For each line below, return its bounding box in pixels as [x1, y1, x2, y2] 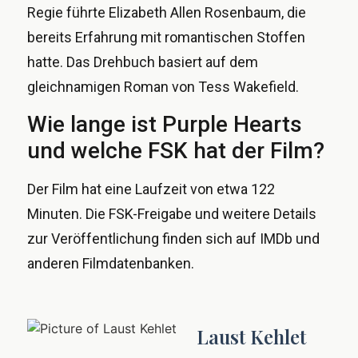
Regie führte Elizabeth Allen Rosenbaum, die [27, 4, 306, 22]
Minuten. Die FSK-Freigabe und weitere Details [27, 205, 316, 222]
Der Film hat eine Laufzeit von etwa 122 [27, 180, 275, 197]
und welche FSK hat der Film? [27, 137, 324, 164]
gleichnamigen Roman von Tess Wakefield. [27, 78, 299, 96]
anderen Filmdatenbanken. [27, 254, 194, 272]
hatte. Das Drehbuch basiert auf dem [27, 54, 258, 71]
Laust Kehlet [197, 324, 306, 350]
